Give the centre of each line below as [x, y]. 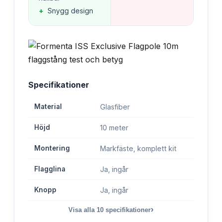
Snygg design [70, 10]
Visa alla [83, 210]
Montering [52, 148]
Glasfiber [115, 107]
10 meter [114, 127]
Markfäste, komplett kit [138, 148]
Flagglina [50, 169]
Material [48, 106]
